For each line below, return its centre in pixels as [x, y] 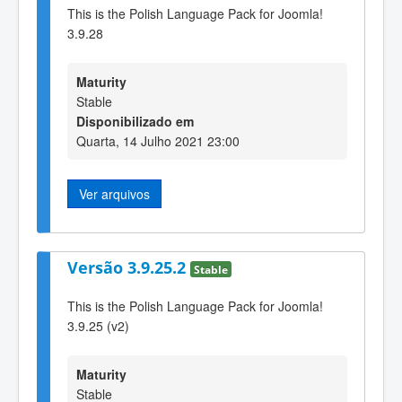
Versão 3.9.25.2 [129, 268]
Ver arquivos [114, 194]
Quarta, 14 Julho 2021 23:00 [158, 141]
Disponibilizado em [135, 122]
